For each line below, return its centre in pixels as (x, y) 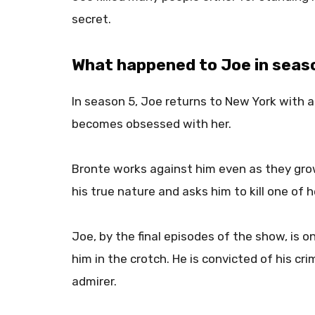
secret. (93, 19)
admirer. (96, 282)
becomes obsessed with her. (153, 123)
